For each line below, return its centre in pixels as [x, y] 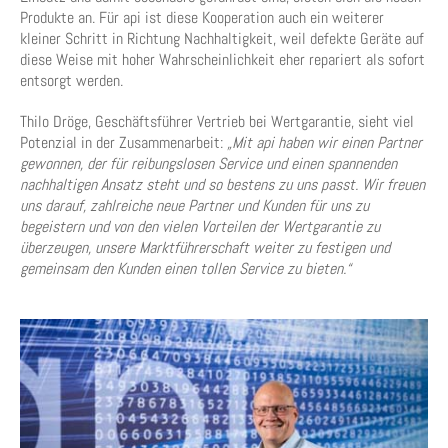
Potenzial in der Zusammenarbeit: [123, 142]
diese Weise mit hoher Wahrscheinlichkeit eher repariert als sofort [222, 59]
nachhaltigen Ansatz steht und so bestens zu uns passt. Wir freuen [222, 184]
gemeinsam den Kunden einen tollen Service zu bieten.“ [185, 268]
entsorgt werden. [71, 80]
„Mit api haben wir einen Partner [324, 142]
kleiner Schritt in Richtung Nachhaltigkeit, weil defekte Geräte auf [222, 38]
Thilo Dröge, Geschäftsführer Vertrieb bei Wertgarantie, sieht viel [217, 121]
